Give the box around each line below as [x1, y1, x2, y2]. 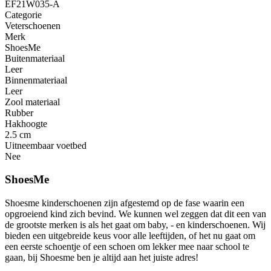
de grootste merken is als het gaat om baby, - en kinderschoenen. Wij [5, 220, 266, 230]
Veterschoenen [5, 20, 60, 31]
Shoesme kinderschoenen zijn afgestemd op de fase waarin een [5, 198, 244, 209]
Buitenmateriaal [5, 53, 65, 64]
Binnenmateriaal [5, 74, 67, 85]
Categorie [5, 9, 42, 20]
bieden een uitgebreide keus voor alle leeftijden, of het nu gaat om [5, 230, 255, 241]
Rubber [5, 107, 33, 118]
